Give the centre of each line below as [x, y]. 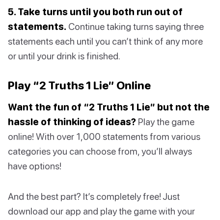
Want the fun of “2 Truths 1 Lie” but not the [109, 107]
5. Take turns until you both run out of [95, 12]
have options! [35, 166]
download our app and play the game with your [101, 211]
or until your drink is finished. [64, 56]
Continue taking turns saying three [135, 27]
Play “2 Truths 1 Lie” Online [79, 85]
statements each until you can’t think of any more [105, 41]
